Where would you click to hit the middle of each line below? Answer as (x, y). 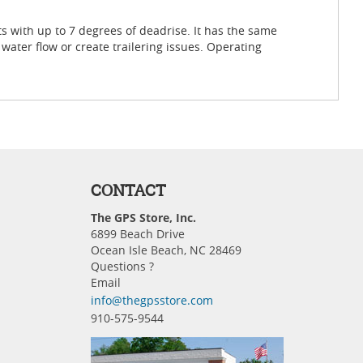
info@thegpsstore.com (152, 300)
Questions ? (122, 266)
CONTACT (128, 190)
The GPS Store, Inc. (143, 218)
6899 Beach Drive (138, 234)
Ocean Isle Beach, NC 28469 (166, 250)
